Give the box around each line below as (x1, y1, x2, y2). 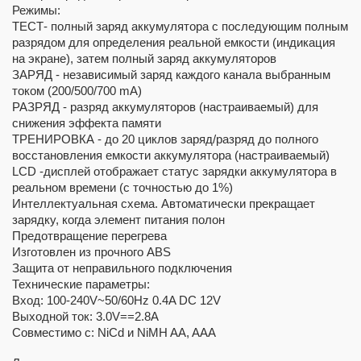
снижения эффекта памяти (12, 116, 161, 130)
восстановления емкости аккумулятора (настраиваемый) (12, 148, 330, 162)
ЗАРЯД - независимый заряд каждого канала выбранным (12, 68, 330, 81)
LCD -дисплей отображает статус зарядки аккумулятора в (12, 164, 337, 178)
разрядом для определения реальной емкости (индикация (12, 35, 335, 49)
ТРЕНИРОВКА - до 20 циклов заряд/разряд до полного (12, 132, 318, 146)
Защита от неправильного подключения (12, 261, 232, 275)
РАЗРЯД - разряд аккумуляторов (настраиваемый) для (12, 100, 318, 114)
